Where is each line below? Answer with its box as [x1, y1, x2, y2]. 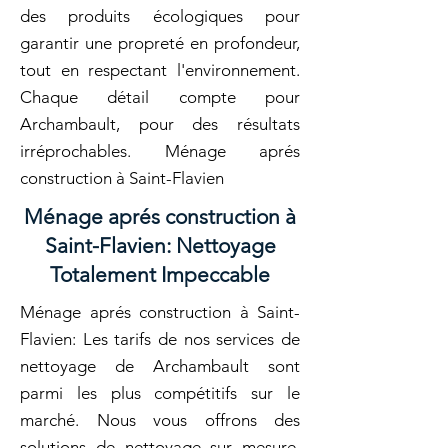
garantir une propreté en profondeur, [20, 33, 300, 53]
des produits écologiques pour [20, 6, 300, 26]
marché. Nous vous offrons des [20, 410, 300, 430]
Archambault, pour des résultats [20, 114, 300, 134]
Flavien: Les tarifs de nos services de [20, 329, 300, 349]
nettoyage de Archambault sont [20, 356, 300, 376]
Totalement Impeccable [50, 262, 270, 287]
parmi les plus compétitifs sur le [20, 383, 300, 403]
